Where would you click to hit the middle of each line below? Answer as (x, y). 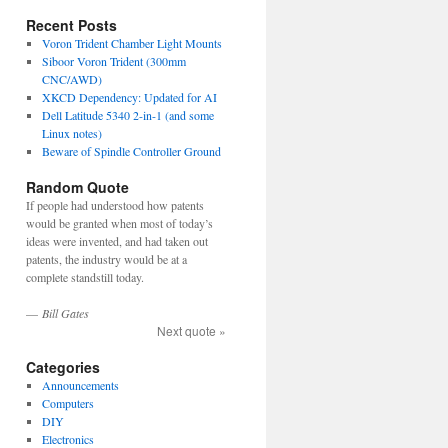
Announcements (80, 385)
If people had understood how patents (115, 205)
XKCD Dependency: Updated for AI (129, 97)
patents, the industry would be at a (106, 259)
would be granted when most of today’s (119, 223)
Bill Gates (65, 313)
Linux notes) (71, 133)
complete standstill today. (85, 277)
